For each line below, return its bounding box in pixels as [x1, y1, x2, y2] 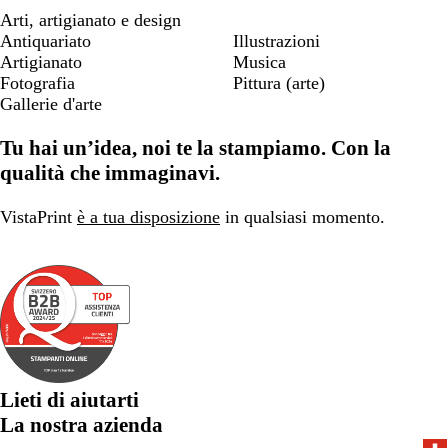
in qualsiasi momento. [220, 207, 385, 228]
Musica [233, 52, 286, 72]
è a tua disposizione [77, 207, 220, 228]
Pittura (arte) [233, 73, 325, 93]
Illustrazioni [233, 31, 320, 51]
